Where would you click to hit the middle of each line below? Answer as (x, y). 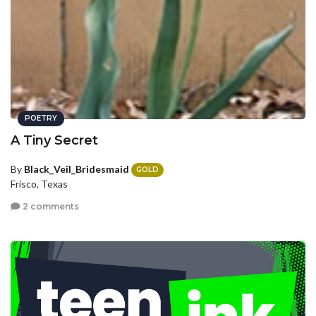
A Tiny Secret (54, 140)
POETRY (41, 118)
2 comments (50, 206)
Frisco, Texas (39, 184)
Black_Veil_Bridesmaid (77, 169)
